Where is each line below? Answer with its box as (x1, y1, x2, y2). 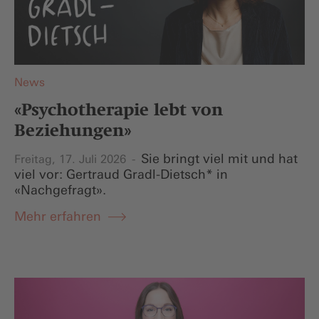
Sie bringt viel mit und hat (141, 150, 298, 167)
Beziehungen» (14, 120, 131, 140)
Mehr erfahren (14, 208, 101, 224)
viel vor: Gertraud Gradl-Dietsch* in (14, 166, 228, 182)
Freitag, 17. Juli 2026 (14, 152, 130, 166)
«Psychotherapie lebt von (14, 99, 223, 120)
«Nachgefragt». (14, 182, 106, 198)
